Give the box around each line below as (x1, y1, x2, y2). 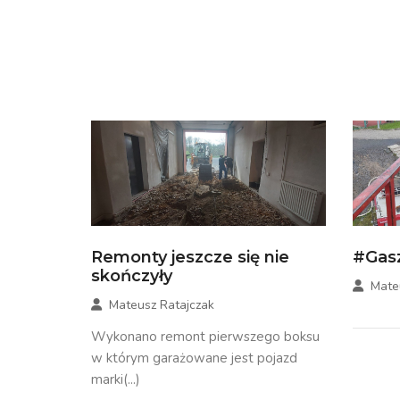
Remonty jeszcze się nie (91, 247, 289, 268)
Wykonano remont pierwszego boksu (91, 328, 320, 346)
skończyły (91, 266, 172, 287)
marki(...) (91, 371, 140, 389)
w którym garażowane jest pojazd (91, 349, 297, 368)
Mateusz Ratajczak (109, 296, 214, 314)
